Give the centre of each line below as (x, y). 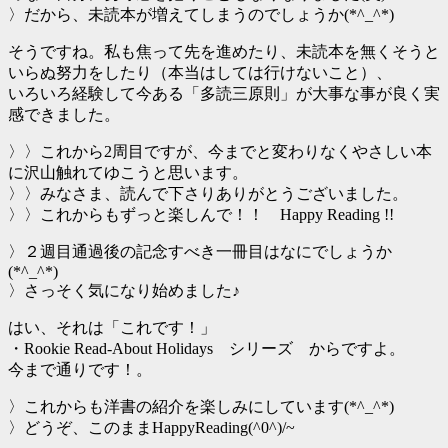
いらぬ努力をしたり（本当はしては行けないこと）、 (200, 72)
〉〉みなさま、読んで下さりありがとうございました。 (208, 193)
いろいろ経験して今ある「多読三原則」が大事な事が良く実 (224, 93)
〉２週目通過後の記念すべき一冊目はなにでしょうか (200, 251)
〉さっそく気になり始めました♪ (124, 290)
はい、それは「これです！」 (112, 327)
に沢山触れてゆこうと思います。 (128, 172)
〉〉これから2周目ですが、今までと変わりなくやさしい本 (220, 151)
